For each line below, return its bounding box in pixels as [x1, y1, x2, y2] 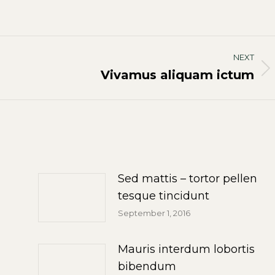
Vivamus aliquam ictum [101, 68, 254, 82]
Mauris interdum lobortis [117, 242, 255, 256]
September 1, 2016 [117, 208, 190, 218]
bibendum [117, 260, 176, 273]
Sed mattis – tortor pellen [117, 172, 257, 185]
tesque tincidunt [117, 189, 209, 203]
